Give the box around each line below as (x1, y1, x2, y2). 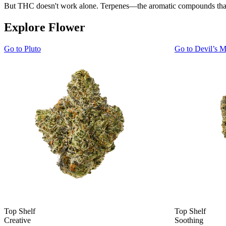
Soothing (175, 216, 203, 225)
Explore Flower (4, 21, 85, 34)
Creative (4, 216, 31, 225)
